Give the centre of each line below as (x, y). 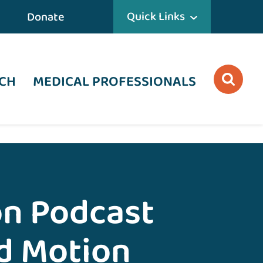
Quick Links (156, 16)
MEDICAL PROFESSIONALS (115, 82)
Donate (46, 17)
